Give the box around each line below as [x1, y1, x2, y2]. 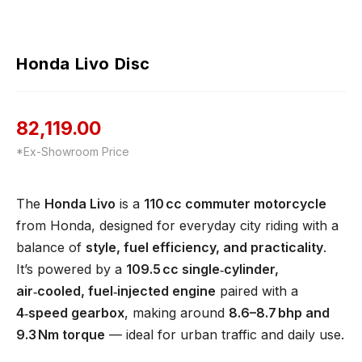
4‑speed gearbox [16, 305, 124, 322]
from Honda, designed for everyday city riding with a [16, 217, 339, 234]
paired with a [216, 283, 298, 300]
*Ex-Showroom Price [16, 145, 129, 159]
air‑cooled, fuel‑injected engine [16, 283, 216, 300]
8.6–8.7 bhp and [229, 305, 330, 322]
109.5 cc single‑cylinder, [126, 261, 279, 278]
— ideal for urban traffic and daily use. [105, 326, 344, 343]
